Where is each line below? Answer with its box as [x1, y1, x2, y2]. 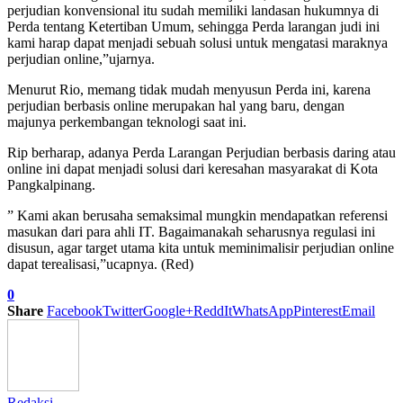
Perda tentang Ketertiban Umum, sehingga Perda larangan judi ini [7, 18, 380, 34]
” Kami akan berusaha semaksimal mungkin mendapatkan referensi [7, 207, 388, 223]
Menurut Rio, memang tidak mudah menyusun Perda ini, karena [7, 81, 371, 97]
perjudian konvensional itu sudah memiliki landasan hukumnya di [7, 2, 379, 18]
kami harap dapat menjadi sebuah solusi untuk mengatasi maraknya [7, 34, 388, 50]
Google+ [143, 302, 193, 318]
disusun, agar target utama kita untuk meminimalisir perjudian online [7, 239, 394, 255]
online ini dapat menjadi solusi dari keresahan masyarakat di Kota [7, 160, 378, 176]
